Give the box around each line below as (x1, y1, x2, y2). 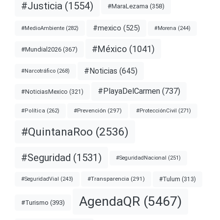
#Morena (154, 25, 176, 31)
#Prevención (74, 107, 106, 114)
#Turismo (21, 199, 49, 207)
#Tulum (159, 175, 180, 183)
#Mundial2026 (21, 46, 61, 54)
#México (92, 44, 127, 55)
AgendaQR (79, 193, 140, 210)
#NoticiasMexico (21, 88, 68, 96)
